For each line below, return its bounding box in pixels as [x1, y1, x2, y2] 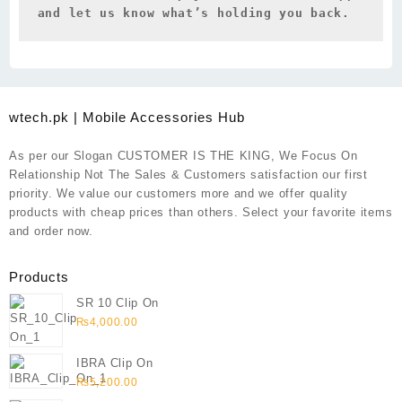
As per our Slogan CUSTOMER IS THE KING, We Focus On [9, 149, 358, 163]
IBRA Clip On [76, 356, 153, 371]
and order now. [9, 224, 93, 239]
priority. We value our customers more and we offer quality [9, 187, 348, 201]
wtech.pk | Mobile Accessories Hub [9, 109, 245, 125]
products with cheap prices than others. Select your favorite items [9, 205, 393, 220]
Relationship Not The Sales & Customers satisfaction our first [9, 168, 368, 182]
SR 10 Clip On [76, 295, 160, 310]
